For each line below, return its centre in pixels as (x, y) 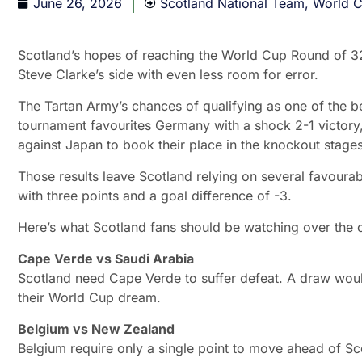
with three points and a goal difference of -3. (155, 196)
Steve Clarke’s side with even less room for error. (168, 75)
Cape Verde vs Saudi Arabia (106, 259)
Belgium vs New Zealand (96, 329)
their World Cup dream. (89, 298)
